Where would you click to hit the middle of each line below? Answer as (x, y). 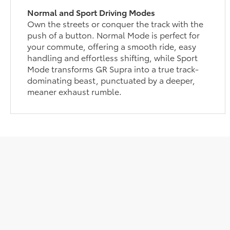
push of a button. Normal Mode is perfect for (114, 34)
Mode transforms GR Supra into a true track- (113, 68)
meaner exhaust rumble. (75, 91)
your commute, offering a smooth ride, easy (112, 46)
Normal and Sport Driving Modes (91, 12)
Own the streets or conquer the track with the (116, 23)
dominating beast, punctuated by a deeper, (111, 80)
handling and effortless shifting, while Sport (113, 57)
